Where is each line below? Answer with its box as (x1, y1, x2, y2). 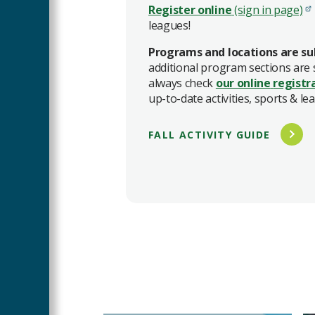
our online (215, 75, 271, 91)
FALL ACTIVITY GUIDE (148, 127, 271, 141)
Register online (148, 2, 232, 18)
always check (148, 75, 216, 91)
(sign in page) (231, 2, 303, 18)
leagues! (148, 18, 191, 34)
